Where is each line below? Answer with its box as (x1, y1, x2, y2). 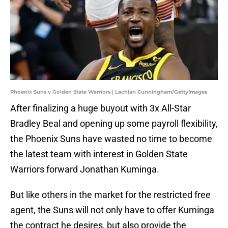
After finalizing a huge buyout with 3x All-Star (10, 103, 191, 114)
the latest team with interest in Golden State (10, 149, 188, 160)
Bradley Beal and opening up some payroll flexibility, (10, 118, 218, 129)
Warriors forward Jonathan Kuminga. (10, 164, 159, 175)
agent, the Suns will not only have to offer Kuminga (10, 205, 214, 216)
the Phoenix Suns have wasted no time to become (10, 133, 212, 145)
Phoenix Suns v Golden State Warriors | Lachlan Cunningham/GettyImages (10, 89, 207, 96)
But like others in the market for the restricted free (10, 189, 211, 201)
